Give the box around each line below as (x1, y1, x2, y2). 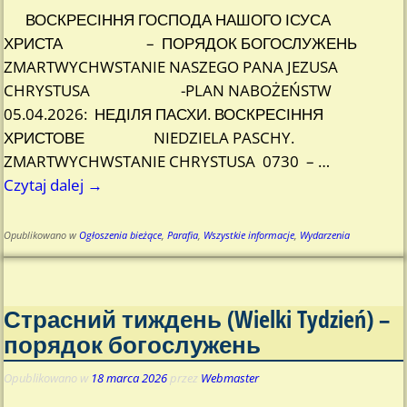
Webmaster (201, 369, 260, 386)
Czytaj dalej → (4, 174, 104, 195)
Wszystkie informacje (203, 228, 295, 242)
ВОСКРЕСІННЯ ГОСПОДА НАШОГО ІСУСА (4, 8, 332, 30)
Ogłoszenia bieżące (79, 228, 163, 242)
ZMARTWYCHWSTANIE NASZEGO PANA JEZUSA (4, 55, 339, 77)
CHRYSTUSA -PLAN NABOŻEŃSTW (4, 79, 340, 101)
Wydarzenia (300, 228, 351, 242)
